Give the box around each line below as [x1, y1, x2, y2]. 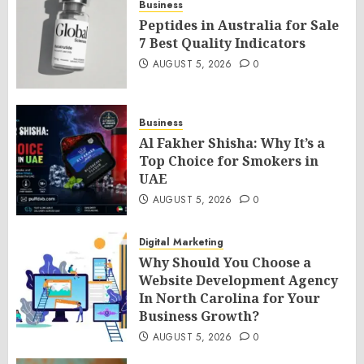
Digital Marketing [139, 235, 223, 249]
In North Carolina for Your [139, 289, 320, 307]
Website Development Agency [139, 271, 338, 289]
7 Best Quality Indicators [139, 34, 305, 52]
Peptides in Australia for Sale [139, 16, 339, 34]
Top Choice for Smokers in [139, 152, 318, 170]
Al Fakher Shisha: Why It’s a [139, 134, 325, 152]
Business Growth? [139, 307, 259, 325]
